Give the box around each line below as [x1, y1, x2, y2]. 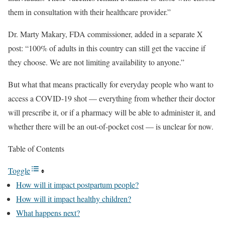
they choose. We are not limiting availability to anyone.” [8, 57, 184, 67]
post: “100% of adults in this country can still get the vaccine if [8, 43, 205, 53]
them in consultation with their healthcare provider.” [8, 7, 171, 17]
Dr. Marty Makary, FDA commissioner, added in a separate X [8, 29, 203, 39]
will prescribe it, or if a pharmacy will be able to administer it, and [8, 107, 215, 118]
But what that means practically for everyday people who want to [8, 79, 213, 89]
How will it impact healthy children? [16, 193, 131, 204]
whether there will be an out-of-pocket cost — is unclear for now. [8, 121, 216, 132]
